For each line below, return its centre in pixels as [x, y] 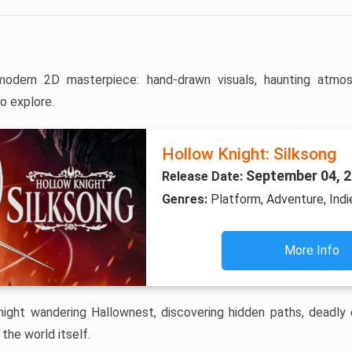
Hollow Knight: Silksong [249, 154]
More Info [312, 250]
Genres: [186, 199]
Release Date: [203, 176]
